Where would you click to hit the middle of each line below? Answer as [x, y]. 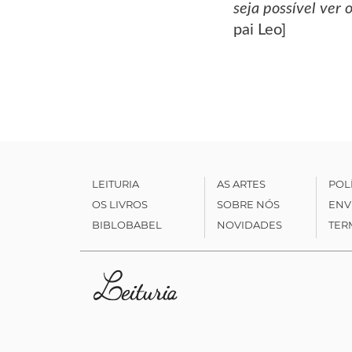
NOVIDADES [249, 224]
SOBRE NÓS [248, 204]
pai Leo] [260, 29]
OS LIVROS [120, 204]
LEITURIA [115, 183]
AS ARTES [241, 183]
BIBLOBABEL [127, 224]
